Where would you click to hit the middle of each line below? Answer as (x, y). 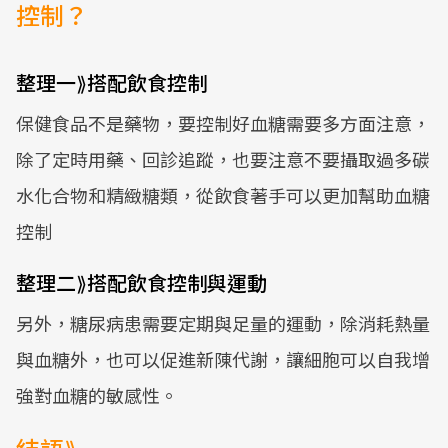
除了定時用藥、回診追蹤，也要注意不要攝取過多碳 (223, 159)
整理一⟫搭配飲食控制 (111, 82)
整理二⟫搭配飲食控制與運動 (141, 282)
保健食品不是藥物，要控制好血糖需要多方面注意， (223, 123)
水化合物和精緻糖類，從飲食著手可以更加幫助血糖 (223, 195)
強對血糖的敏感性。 (97, 395)
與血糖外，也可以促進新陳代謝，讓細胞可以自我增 (223, 359)
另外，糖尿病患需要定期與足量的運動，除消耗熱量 (223, 323)
